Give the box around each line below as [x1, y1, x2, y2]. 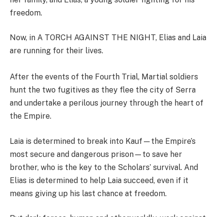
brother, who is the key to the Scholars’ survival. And [10, 162, 198, 172]
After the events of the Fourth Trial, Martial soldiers [10, 72, 198, 82]
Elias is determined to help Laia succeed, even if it [10, 175, 188, 185]
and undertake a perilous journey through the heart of [10, 98, 203, 108]
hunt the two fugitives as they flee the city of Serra [10, 85, 196, 95]
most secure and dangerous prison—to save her [10, 149, 182, 159]
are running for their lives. [10, 46, 103, 56]
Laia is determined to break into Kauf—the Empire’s [10, 136, 196, 146]
